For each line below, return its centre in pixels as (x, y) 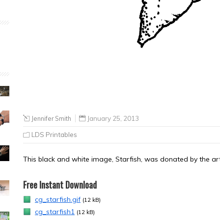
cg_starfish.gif (58, 199)
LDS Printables (54, 134)
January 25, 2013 (113, 118)
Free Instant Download (60, 184)
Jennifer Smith (51, 118)
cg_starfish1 (55, 211)
